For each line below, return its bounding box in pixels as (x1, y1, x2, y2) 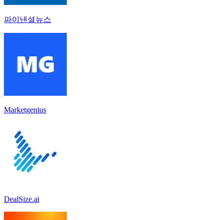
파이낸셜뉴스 (4, 15, 51, 24)
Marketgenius (4, 105, 46, 114)
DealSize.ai (4, 194, 39, 203)
